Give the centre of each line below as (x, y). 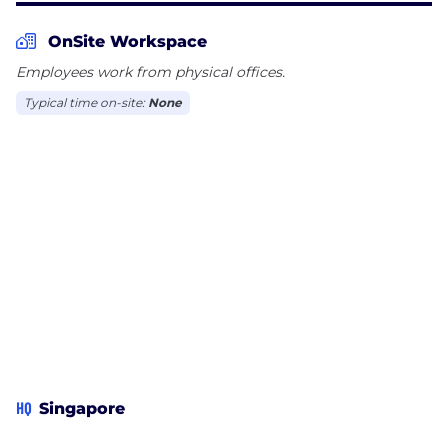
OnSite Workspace (127, 41)
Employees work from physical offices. (150, 71)
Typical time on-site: (86, 102)
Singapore (82, 408)
